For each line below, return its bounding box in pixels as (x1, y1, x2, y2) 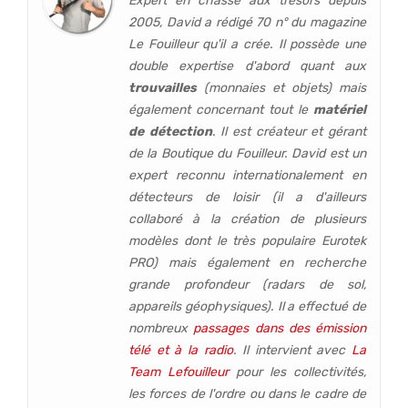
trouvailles (128, 80, 204, 97)
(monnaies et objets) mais (204, 80, 366, 97)
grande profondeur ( (128, 277, 267, 293)
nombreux (128, 321, 194, 337)
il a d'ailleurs (276, 189, 367, 206)
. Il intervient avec (232, 342, 352, 359)
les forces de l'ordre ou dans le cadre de (128, 386, 366, 403)
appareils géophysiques (128, 299, 266, 315)
